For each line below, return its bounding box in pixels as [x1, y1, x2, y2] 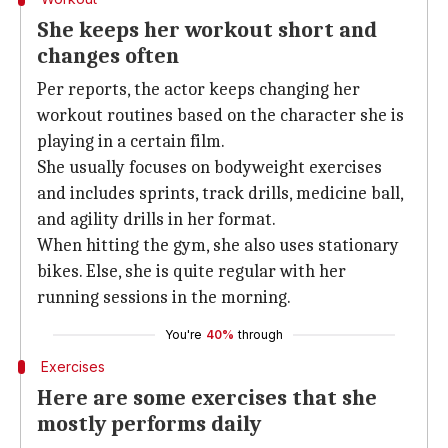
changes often [37, 43, 179, 69]
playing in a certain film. [37, 131, 225, 152]
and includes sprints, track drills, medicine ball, [37, 183, 403, 204]
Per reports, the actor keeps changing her [37, 79, 360, 100]
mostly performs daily [37, 411, 261, 437]
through [238, 327, 283, 342]
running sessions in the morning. [37, 287, 291, 308]
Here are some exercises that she [37, 385, 377, 411]
